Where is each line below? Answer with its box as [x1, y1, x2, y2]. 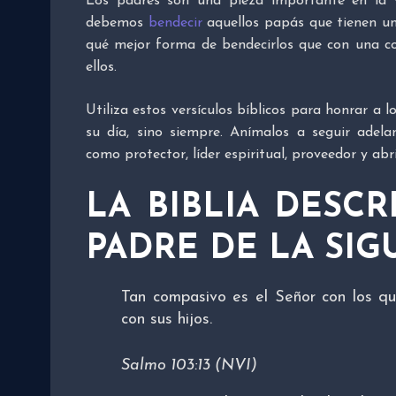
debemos [86, 16, 148, 31]
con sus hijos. [121, 311, 212, 329]
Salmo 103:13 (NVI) [121, 357, 257, 375]
